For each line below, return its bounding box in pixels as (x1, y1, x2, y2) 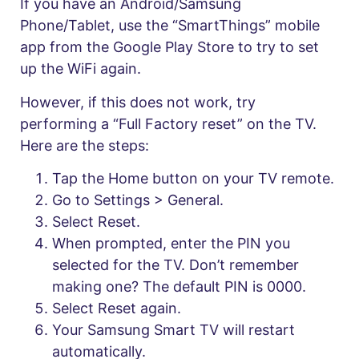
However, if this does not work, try (20, 93, 256, 111)
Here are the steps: (20, 136, 149, 154)
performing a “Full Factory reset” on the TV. (20, 115, 317, 132)
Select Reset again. (52, 300, 181, 317)
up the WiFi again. (20, 60, 141, 78)
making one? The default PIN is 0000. (52, 278, 306, 296)
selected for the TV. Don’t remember (52, 256, 299, 274)
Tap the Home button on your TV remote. (52, 170, 334, 188)
